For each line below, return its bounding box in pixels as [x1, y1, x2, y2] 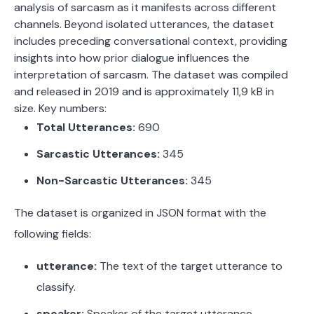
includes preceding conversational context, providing [14, 34, 287, 49]
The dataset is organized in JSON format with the [14, 205, 266, 221]
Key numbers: [39, 101, 107, 116]
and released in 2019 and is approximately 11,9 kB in [14, 84, 274, 100]
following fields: [14, 226, 91, 242]
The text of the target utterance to [100, 259, 282, 274]
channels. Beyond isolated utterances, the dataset [14, 17, 274, 32]
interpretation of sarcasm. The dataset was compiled [14, 67, 288, 83]
